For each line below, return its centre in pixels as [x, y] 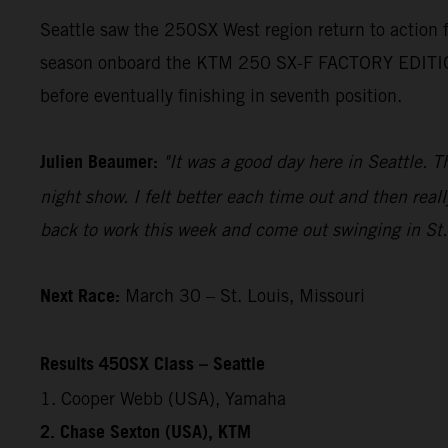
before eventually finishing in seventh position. [221, 95]
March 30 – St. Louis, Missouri [242, 295]
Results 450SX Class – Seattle [152, 364]
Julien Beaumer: [99, 162]
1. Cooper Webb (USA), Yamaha [163, 398]
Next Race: [80, 296]
